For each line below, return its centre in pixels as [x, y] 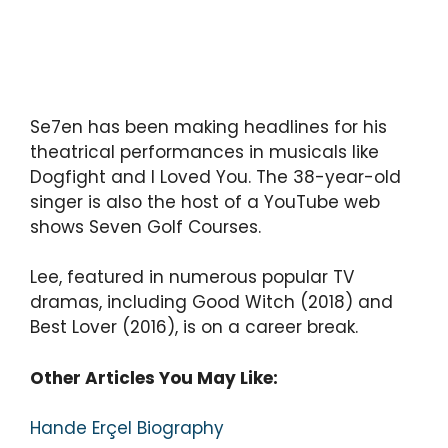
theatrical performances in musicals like [204, 151]
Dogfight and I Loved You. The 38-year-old [215, 176]
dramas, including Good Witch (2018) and [211, 302]
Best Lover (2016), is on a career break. [194, 327]
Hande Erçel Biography [127, 428]
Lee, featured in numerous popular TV [192, 277]
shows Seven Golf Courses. [145, 226]
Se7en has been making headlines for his [208, 126]
